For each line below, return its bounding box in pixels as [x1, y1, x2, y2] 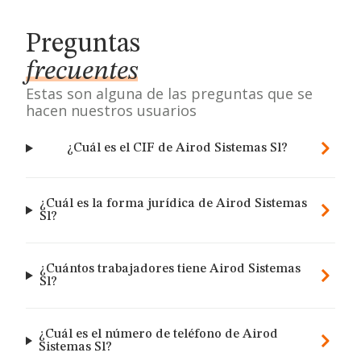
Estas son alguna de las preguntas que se [26, 84, 313, 103]
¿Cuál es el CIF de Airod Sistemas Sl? [67, 142, 288, 155]
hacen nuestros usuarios [26, 101, 197, 120]
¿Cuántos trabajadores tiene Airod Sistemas [39, 263, 301, 276]
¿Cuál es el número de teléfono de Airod [38, 328, 278, 341]
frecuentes [26, 58, 138, 85]
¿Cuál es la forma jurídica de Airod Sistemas [39, 197, 307, 210]
